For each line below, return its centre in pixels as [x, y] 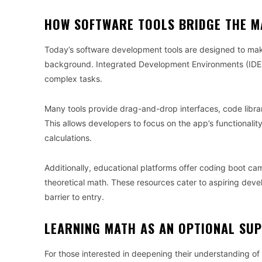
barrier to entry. [74, 197]
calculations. [68, 138]
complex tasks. [73, 79]
